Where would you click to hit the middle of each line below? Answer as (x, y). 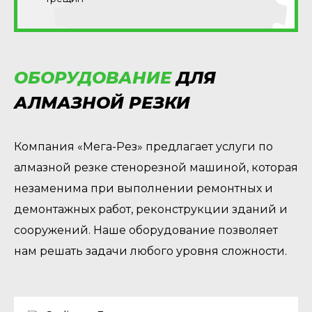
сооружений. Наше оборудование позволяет (146, 230)
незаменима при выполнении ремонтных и (143, 188)
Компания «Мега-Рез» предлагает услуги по (143, 147)
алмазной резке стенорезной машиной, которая (156, 167)
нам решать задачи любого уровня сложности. (150, 251)
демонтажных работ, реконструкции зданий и (151, 209)
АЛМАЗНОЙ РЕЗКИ (102, 103)
